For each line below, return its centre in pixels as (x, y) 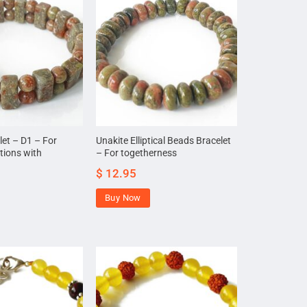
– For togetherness (137, 153)
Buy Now (123, 197)
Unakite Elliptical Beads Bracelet (164, 140)
